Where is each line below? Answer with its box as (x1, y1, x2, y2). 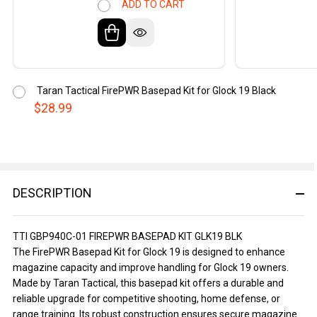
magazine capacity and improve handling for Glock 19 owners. (13, 262, 289, 274)
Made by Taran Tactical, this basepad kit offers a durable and (13, 277, 284, 289)
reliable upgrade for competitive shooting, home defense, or (13, 293, 280, 305)
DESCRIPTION (13, 185, 92, 201)
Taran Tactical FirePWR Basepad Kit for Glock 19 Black (37, 85, 276, 97)
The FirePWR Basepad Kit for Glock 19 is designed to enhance (13, 246, 285, 258)
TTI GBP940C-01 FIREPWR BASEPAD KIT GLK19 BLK (13, 231, 242, 243)
